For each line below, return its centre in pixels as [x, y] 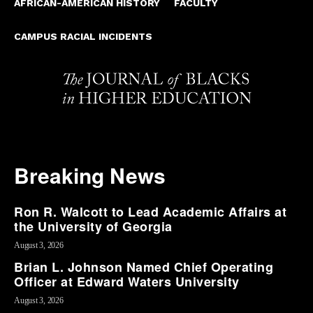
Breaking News [90, 175]
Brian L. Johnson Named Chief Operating [144, 267]
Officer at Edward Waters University [127, 281]
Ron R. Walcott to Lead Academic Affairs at [150, 211]
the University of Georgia [93, 226]
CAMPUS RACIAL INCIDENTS [83, 36]
